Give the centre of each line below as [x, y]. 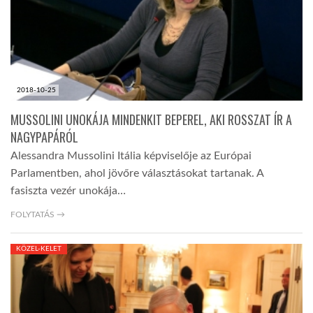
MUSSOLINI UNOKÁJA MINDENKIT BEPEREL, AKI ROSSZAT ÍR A [151, 120]
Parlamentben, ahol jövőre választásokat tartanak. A [137, 174]
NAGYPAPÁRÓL [44, 137]
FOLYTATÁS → [38, 215]
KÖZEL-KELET [39, 249]
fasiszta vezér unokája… [68, 191]
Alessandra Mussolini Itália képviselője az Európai [131, 156]
